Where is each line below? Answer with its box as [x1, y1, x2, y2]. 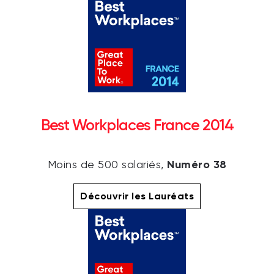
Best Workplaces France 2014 [40, 116, 234, 134]
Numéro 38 [167, 157, 227, 171]
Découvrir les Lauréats [80, 190, 194, 202]
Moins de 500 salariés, [47, 159, 167, 171]
